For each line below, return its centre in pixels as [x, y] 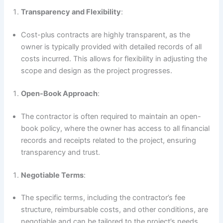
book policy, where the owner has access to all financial [115, 128]
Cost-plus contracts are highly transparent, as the [106, 35]
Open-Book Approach [59, 93]
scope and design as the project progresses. [97, 70]
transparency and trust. [61, 152]
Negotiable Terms [53, 175]
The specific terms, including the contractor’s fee [103, 198]
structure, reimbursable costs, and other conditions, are [115, 210]
